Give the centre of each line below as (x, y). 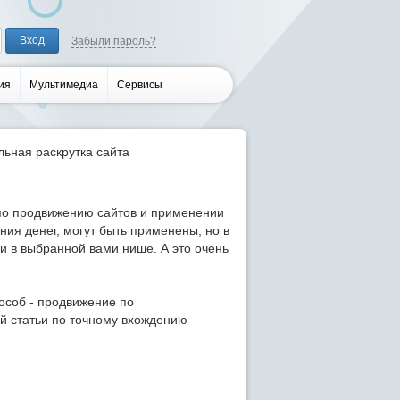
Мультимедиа (64, 85)
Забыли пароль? (114, 41)
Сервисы (140, 85)
